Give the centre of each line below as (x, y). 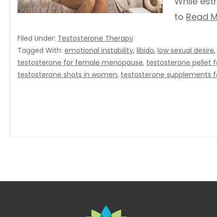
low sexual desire (186, 50)
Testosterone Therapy (95, 38)
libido (145, 50)
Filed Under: (38, 38)
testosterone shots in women (67, 75)
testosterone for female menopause (80, 62)
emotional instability (99, 50)
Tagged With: (41, 50)
